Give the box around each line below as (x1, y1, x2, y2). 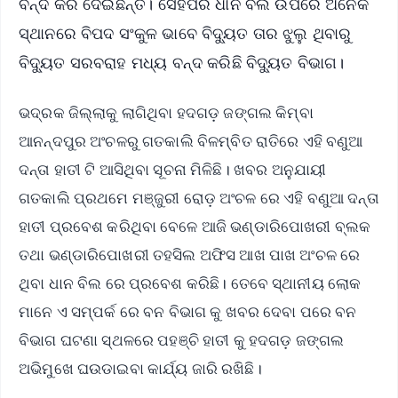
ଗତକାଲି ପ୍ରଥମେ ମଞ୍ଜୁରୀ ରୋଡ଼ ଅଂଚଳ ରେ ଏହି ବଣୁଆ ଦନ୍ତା (19, 187, 379, 209)
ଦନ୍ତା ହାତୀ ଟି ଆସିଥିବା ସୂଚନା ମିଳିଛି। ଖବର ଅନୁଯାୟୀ (19, 159, 327, 180)
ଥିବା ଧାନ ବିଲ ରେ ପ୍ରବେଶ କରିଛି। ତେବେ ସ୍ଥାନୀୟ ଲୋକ (19, 273, 362, 294)
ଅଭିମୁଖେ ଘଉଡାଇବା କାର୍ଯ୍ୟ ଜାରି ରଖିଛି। (19, 358, 270, 379)
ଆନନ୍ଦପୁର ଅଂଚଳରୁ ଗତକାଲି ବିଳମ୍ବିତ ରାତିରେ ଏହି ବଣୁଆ (19, 131, 363, 152)
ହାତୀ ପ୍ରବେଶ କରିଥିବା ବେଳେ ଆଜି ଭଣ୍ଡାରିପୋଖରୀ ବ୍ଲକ (19, 216, 371, 237)
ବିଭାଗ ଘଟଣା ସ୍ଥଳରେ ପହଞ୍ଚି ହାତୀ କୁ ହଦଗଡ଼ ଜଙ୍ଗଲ (19, 330, 345, 351)
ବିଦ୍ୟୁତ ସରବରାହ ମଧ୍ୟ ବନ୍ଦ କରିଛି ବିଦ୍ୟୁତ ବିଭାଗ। (19, 51, 345, 73)
